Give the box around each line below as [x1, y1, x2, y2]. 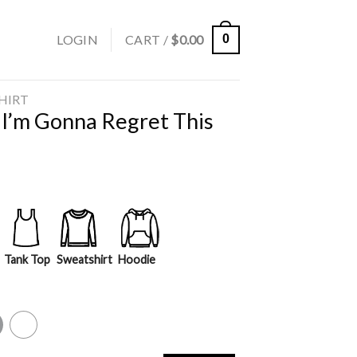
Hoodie [118, 253, 156, 267]
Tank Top [3, 253, 50, 267]
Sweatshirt [56, 253, 112, 267]
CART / [124, 32, 171, 47]
